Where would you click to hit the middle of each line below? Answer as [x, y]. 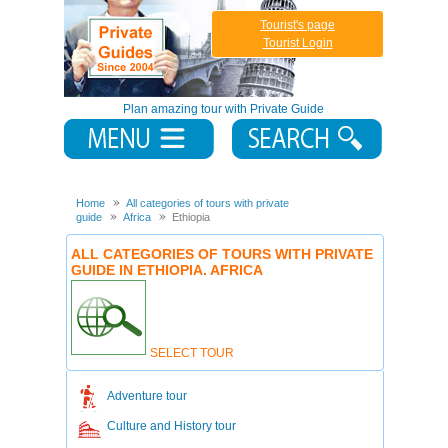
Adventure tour [147, 396]
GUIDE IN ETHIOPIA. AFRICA [167, 270]
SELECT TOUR [192, 353]
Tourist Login [297, 43]
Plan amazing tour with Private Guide [223, 109]
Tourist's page [297, 25]
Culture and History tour [171, 426]
